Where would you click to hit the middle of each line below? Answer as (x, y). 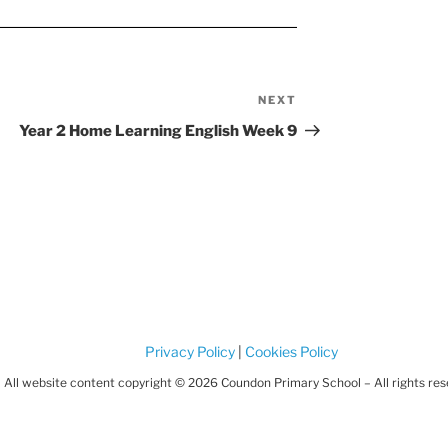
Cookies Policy (290, 351)
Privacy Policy (190, 351)
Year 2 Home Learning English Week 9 (158, 131)
